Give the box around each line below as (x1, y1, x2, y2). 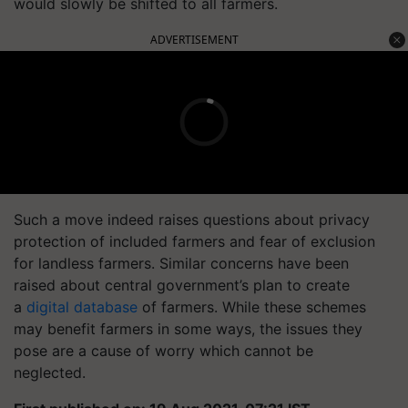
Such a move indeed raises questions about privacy (14, 209, 370, 229)
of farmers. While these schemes (138, 297, 366, 316)
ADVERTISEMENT (150, 31, 239, 47)
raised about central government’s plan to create (14, 275, 350, 294)
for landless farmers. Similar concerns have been (14, 253, 349, 272)
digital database (26, 297, 138, 316)
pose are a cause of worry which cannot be (14, 341, 313, 360)
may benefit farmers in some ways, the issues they (14, 319, 362, 338)
